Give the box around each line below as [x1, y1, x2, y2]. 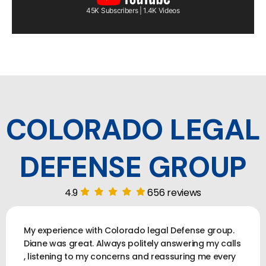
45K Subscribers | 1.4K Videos [86, 5, 180, 15]
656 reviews [147, 185, 201, 199]
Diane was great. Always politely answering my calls [24, 237, 241, 249]
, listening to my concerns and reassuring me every [24, 250, 236, 262]
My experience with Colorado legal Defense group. [24, 224, 235, 236]
